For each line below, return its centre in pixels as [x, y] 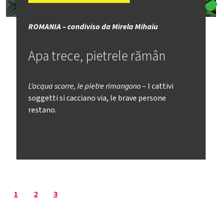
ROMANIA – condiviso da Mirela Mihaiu [93, 27]
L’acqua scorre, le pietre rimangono [85, 86]
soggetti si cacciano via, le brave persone [97, 98]
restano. [43, 110]
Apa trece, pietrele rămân [97, 56]
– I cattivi [157, 86]
